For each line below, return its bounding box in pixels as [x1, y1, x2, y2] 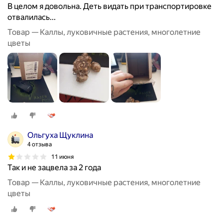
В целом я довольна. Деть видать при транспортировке [7, 1, 212, 11]
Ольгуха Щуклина [27, 130, 93, 140]
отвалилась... [7, 12, 56, 22]
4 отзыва [27, 141, 52, 148]
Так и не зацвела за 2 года [7, 163, 101, 173]
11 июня [51, 153, 74, 160]
